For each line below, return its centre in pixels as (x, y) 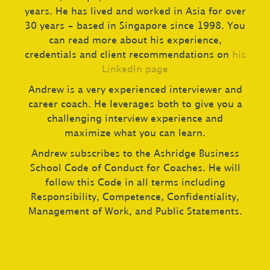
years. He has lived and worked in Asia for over (135, 12)
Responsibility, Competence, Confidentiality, (135, 197)
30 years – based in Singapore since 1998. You (135, 26)
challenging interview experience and (135, 119)
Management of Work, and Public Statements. (135, 212)
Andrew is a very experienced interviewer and (135, 90)
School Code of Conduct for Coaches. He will (135, 168)
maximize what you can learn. (135, 133)
